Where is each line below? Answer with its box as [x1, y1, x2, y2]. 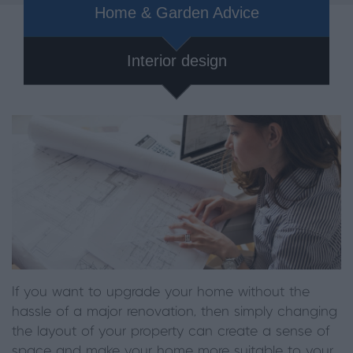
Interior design [126, 52, 227, 69]
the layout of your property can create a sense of [12, 324, 329, 339]
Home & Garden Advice [94, 4, 259, 21]
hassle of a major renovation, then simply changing [12, 304, 337, 319]
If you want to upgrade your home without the [12, 284, 310, 299]
